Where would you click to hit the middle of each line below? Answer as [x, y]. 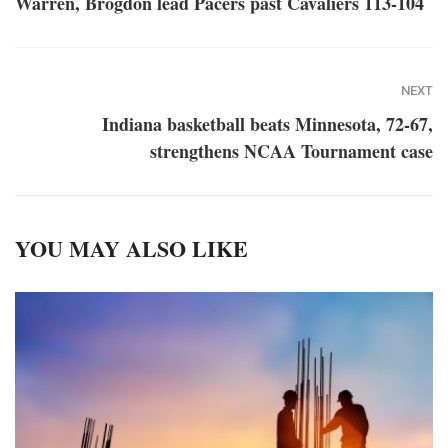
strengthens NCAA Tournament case [291, 150]
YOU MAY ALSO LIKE [131, 248]
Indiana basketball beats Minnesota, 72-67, [267, 123]
